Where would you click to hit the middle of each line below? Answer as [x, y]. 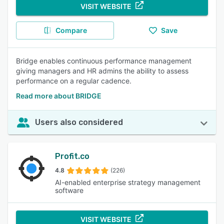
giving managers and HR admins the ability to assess [102, 71]
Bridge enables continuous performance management [104, 61]
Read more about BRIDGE [59, 96]
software [69, 190]
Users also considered [79, 122]
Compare [71, 30]
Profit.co [72, 156]
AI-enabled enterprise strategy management [128, 182]
